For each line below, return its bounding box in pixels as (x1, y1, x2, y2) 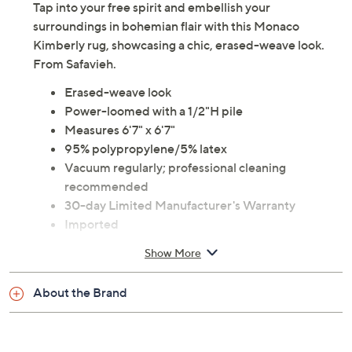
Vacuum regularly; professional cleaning (64, 159, 286, 176)
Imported (64, 216, 119, 233)
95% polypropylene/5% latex (64, 141, 227, 157)
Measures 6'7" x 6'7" (64, 122, 175, 138)
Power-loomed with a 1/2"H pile (64, 103, 243, 119)
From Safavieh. (33, 56, 116, 72)
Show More (145, 245, 201, 259)
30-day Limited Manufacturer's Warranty (64, 197, 295, 214)
